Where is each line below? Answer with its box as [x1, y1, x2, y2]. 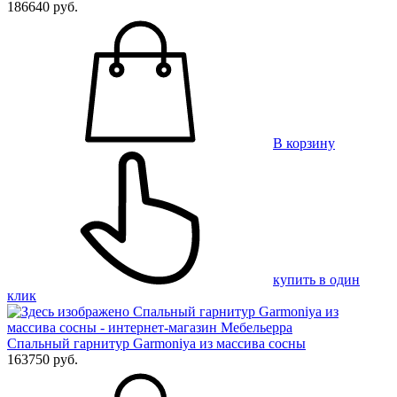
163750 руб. [7, 351, 78, 367]
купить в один [273, 271, 360, 287]
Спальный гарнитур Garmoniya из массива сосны [7, 335, 306, 351]
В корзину [273, 135, 335, 151]
